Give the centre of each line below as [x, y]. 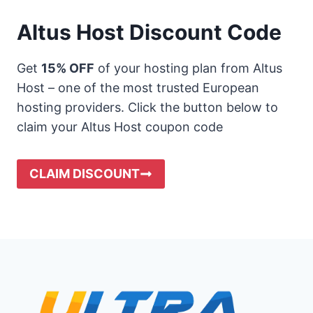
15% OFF [68, 68]
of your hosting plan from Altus [188, 68]
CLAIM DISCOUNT [85, 173]
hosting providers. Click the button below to [147, 107]
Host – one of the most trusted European [138, 87]
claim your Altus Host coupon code [120, 126]
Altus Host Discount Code [149, 32]
